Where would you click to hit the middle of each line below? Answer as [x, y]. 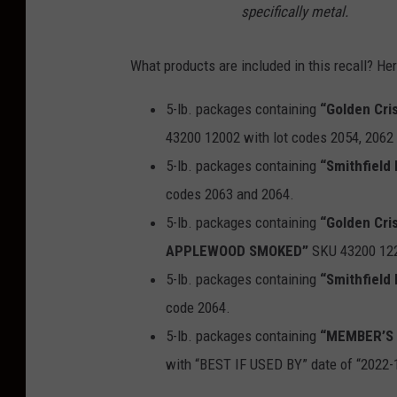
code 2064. [198, 307]
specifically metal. [295, 11]
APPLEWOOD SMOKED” [237, 250]
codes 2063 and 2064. [230, 194]
